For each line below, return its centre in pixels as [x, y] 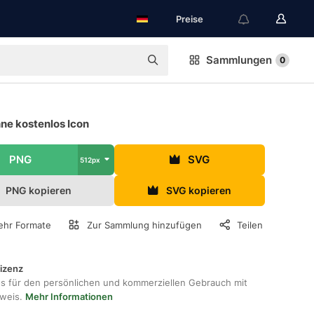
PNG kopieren [38, 190]
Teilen [250, 225]
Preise [190, 19]
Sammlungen [239, 60]
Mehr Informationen [69, 296]
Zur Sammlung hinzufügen [144, 225]
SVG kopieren [198, 190]
